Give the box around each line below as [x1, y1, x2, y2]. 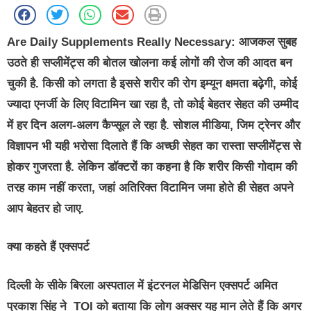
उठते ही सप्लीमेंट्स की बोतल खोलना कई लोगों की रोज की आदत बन [7, 56, 292, 69]
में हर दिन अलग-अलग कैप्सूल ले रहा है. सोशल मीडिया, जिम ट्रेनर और [7, 118, 300, 132]
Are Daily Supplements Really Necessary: [7, 35, 235, 49]
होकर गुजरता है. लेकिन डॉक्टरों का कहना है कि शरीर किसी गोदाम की [7, 160, 297, 174]
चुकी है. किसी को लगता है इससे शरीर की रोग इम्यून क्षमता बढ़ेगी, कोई [7, 76, 297, 90]
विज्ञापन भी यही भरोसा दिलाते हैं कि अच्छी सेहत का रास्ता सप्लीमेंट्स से [7, 139, 301, 153]
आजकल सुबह [235, 35, 296, 49]
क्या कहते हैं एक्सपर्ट [7, 240, 90, 254]
